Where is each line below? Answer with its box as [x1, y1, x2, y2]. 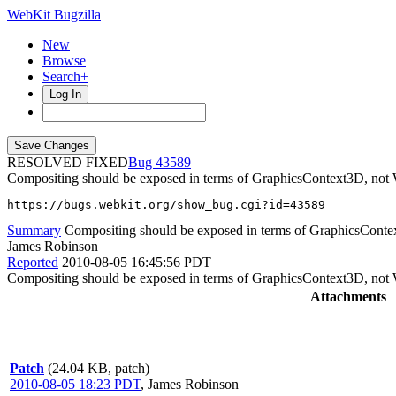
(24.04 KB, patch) [48, 361, 149, 376]
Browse [42, 53, 86, 68]
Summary [7, 223, 61, 238]
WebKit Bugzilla [7, 7, 101, 22]
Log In [49, 88, 81, 101]
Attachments [309, 289, 386, 304]
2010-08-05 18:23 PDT [10, 377, 141, 392]
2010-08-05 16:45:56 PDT [62, 255, 211, 270]
